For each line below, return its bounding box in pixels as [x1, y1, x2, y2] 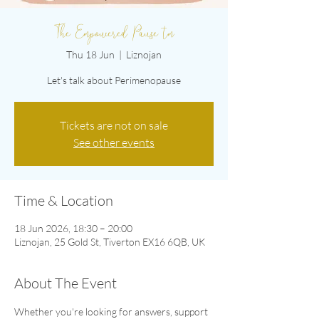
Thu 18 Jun [66, 48, 115, 61]
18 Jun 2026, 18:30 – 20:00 [14, 222, 132, 234]
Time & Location [14, 192, 113, 209]
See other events [73, 135, 155, 150]
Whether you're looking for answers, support [14, 305, 210, 318]
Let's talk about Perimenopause [47, 74, 181, 86]
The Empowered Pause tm [53, 23, 174, 47]
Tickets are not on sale [60, 118, 168, 132]
